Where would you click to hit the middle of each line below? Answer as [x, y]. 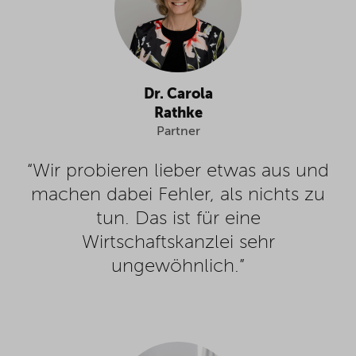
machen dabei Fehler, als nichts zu [178, 195]
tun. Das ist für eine [178, 219]
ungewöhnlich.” [178, 267]
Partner [178, 132]
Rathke [178, 113]
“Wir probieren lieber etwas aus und [178, 171]
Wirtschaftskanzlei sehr [178, 243]
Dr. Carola [178, 94]
